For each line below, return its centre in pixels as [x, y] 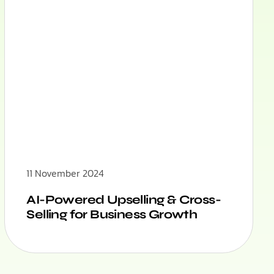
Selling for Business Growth [112, 215]
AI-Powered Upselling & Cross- [124, 200]
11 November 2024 [65, 173]
